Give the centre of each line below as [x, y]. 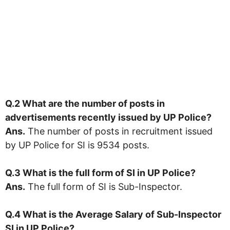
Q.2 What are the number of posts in [85, 103]
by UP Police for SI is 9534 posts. [77, 145]
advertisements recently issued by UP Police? [108, 117]
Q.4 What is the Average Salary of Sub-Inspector [113, 214]
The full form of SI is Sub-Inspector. [104, 186]
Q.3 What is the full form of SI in [76, 172]
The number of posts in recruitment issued [119, 131]
